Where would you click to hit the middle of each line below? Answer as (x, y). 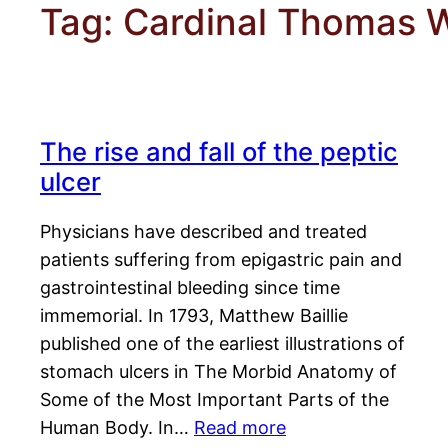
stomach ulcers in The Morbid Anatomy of (218, 372)
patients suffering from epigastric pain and (221, 260)
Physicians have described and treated (203, 232)
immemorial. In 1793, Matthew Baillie (194, 316)
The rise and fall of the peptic (219, 152)
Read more (240, 428)
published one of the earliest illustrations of (222, 344)
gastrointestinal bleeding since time (190, 288)
